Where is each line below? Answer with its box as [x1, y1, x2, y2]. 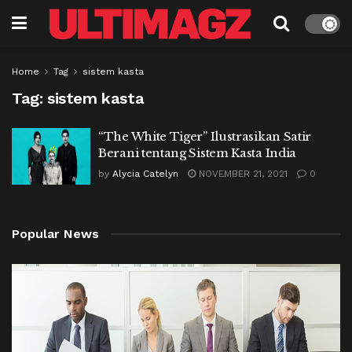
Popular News [12, 225, 99, 241]
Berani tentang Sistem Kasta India [98, 145, 297, 160]
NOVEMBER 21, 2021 [196, 168, 288, 179]
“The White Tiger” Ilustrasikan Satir [98, 129, 312, 144]
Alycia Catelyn [112, 168, 178, 179]
